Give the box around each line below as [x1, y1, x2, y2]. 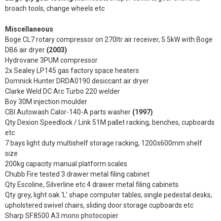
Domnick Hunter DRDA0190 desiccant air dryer [5, 77, 149, 85]
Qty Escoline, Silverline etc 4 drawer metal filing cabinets [5, 181, 179, 188]
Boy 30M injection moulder [5, 98, 87, 106]
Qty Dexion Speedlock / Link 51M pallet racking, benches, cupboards [5, 118, 215, 126]
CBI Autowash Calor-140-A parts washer [5, 108, 132, 116]
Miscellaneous [5, 25, 53, 33]
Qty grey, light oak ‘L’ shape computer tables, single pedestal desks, [5, 191, 212, 199]
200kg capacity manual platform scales [5, 160, 127, 168]
